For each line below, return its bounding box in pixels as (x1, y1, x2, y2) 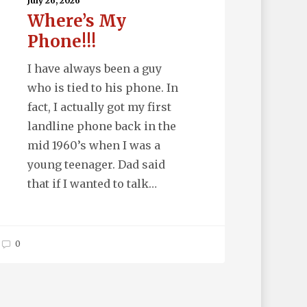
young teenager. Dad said (27, 158, 165, 172)
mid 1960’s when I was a (27, 138, 160, 153)
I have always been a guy (27, 62, 162, 76)
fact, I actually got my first (27, 100, 171, 114)
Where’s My (27, 10, 126, 32)
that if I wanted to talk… (27, 177, 157, 191)
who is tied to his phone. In (27, 81, 178, 95)
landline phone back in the (27, 119, 176, 134)
